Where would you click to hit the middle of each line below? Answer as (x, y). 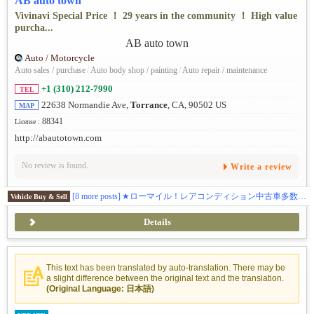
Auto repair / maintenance (225, 70)
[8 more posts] (96, 196)
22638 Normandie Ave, (86, 105)
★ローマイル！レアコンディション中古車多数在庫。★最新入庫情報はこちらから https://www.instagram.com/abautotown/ (210, 196)
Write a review (261, 166)
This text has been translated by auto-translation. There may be (166, 267)
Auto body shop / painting (134, 70)
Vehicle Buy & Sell (39, 196)
